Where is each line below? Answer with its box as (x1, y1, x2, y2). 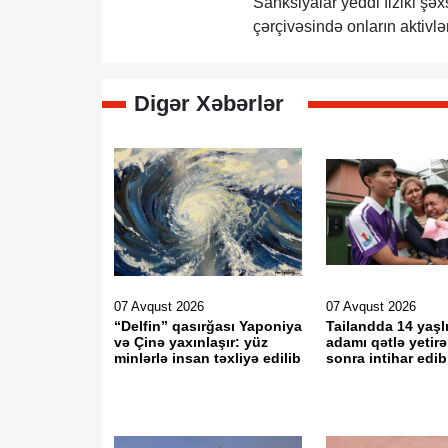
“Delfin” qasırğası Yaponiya (114, 318, 302, 334)
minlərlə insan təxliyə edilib (114, 350, 301, 366)
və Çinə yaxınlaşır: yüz (114, 334, 268, 350)
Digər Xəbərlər (134, 91, 284, 116)
